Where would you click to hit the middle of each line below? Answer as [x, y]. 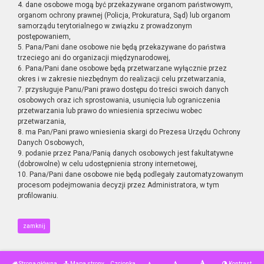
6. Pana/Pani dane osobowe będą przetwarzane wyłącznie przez [122, 68]
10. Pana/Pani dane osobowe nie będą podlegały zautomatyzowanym [131, 174]
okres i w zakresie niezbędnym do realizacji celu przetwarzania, [122, 79]
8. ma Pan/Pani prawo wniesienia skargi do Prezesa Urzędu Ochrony [129, 132]
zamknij [34, 226]
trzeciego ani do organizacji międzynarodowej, [94, 58]
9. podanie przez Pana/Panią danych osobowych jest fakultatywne [126, 153]
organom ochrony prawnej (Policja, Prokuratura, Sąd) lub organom [124, 15]
